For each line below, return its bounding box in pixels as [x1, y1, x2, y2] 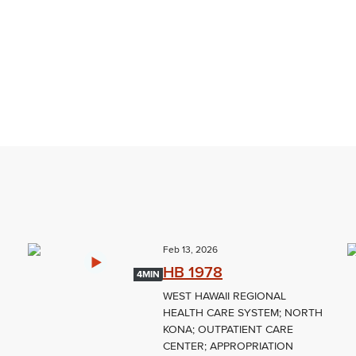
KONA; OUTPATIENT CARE [163, 323, 294, 337]
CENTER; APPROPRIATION [163, 339, 294, 354]
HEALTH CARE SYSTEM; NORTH [163, 306, 323, 320]
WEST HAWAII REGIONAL [163, 289, 287, 304]
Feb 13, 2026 [163, 244, 219, 257]
